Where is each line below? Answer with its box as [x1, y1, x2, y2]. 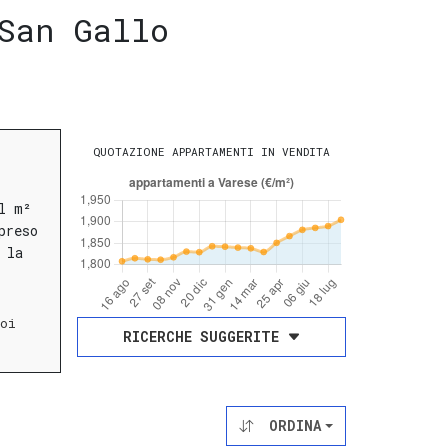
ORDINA [269, 416, 322, 436]
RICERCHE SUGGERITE [122, 327, 279, 347]
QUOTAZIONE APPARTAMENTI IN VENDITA [93, 144, 330, 160]
